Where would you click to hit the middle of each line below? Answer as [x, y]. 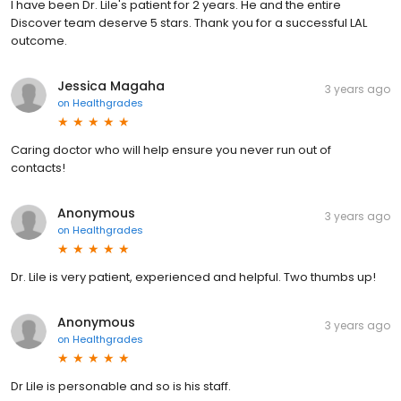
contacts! [38, 168]
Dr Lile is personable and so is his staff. [121, 387]
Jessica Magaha [111, 86]
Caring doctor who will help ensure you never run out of [171, 150]
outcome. [39, 41]
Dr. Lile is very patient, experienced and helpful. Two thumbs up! [193, 277]
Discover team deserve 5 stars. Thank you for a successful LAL [189, 23]
